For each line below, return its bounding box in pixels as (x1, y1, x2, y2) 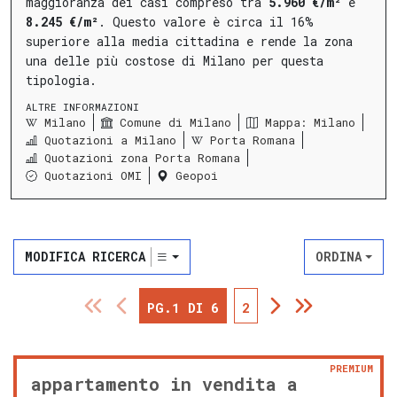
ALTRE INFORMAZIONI (26, 99, 139, 113)
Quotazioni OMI (44, 167, 142, 184)
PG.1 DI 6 (147, 299, 219, 317)
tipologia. (26, 71, 97, 89)
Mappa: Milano (265, 114, 355, 131)
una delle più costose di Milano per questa (26, 51, 323, 69)
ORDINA (315, 248, 362, 266)
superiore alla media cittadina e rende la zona (26, 32, 353, 50)
